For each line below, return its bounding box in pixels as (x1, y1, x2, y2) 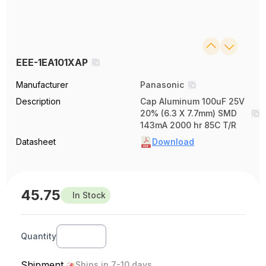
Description (16, 96, 61, 106)
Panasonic (140, 80, 184, 90)
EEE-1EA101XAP (16, 56, 88, 68)
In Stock (72, 190, 106, 200)
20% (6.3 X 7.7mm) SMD (140, 108, 237, 118)
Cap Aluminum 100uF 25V (140, 96, 245, 106)
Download (152, 137, 194, 147)
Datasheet (16, 137, 56, 147)
